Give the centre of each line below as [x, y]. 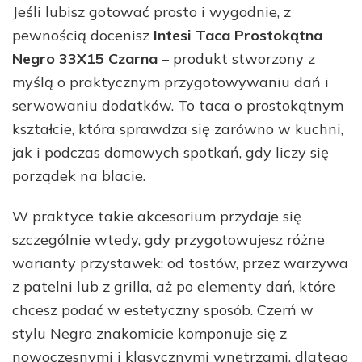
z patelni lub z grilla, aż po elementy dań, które [174, 287]
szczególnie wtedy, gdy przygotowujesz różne [168, 240]
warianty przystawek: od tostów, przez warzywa [180, 263]
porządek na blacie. [79, 176]
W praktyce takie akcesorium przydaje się [157, 217]
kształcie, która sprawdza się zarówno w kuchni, [178, 129]
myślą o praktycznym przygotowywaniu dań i [170, 82]
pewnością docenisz [83, 36]
